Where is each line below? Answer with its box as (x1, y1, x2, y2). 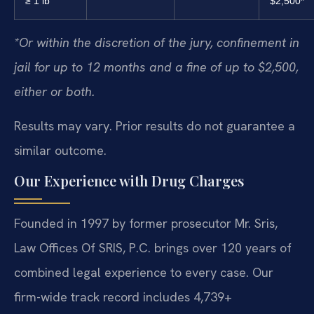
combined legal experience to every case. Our (14, 264, 273, 281)
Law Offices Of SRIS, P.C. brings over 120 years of (14, 240, 292, 257)
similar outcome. (14, 142, 107, 158)
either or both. (14, 83, 95, 100)
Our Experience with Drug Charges (14, 171, 244, 191)
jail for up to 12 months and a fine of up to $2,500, (14, 58, 299, 75)
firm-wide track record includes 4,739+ (14, 289, 232, 306)
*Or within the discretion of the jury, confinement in (14, 34, 299, 50)
